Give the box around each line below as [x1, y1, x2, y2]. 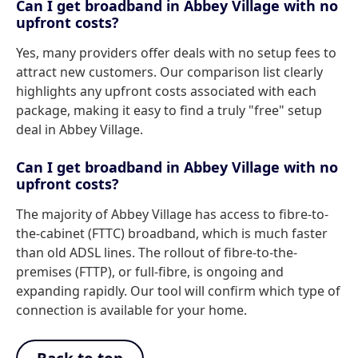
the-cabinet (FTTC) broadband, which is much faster [16, 225, 328, 242]
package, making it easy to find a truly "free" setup [16, 101, 322, 119]
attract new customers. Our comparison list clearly [16, 63, 323, 81]
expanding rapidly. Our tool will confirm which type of [16, 282, 340, 300]
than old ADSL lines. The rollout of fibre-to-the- [16, 244, 297, 261]
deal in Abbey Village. [16, 121, 143, 138]
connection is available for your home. [16, 301, 247, 319]
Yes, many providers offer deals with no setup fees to [16, 44, 336, 62]
